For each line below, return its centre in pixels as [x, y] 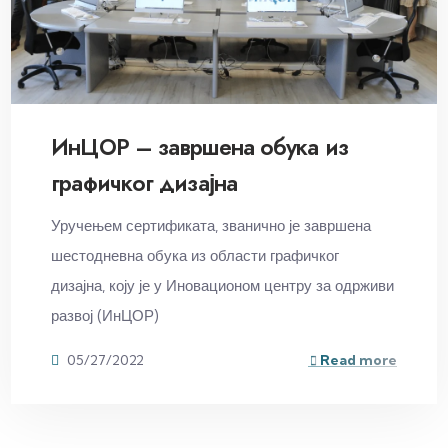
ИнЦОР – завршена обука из [199, 147]
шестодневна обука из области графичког [195, 256]
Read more [356, 360]
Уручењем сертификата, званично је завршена [211, 226]
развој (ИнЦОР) [105, 316]
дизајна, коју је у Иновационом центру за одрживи [223, 286]
